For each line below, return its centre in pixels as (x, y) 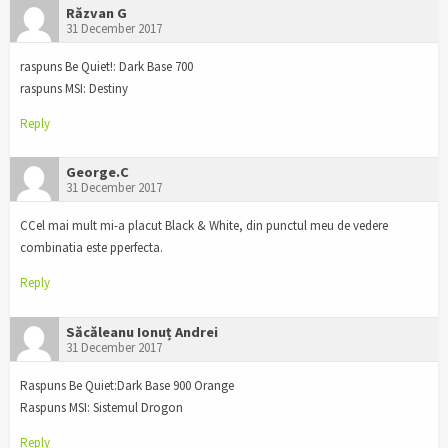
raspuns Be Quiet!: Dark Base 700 (106, 66)
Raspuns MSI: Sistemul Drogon (101, 408)
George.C (97, 172)
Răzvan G (96, 12)
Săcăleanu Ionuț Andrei (142, 332)
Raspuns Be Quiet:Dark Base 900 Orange (127, 386)
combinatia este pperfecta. (91, 248)
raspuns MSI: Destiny (74, 88)
